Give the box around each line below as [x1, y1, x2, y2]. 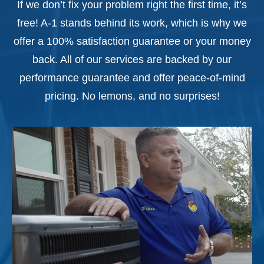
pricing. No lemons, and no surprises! [44, 90, 220, 102]
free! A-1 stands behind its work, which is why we [17, 17, 247, 29]
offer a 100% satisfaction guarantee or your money [13, 35, 251, 47]
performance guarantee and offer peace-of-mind [19, 72, 245, 84]
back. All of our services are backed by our [32, 54, 232, 65]
